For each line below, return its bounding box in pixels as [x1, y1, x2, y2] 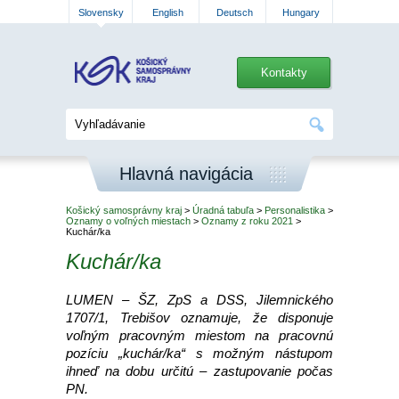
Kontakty [260, 66, 307, 79]
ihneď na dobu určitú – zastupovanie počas [66, 363, 333, 379]
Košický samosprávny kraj [66, 205, 182, 216]
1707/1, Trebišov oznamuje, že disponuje [66, 310, 333, 325]
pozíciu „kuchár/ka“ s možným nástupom [66, 346, 333, 361]
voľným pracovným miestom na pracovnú [66, 328, 333, 343]
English [151, 7, 183, 18]
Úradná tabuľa [192, 205, 254, 216]
